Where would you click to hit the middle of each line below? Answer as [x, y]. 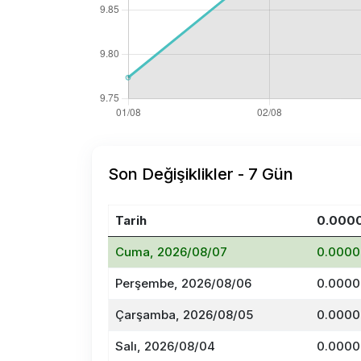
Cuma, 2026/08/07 [171, 252]
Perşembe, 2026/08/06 [183, 283]
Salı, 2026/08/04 [165, 346]
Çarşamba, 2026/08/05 [184, 315]
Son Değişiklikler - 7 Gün [201, 174]
